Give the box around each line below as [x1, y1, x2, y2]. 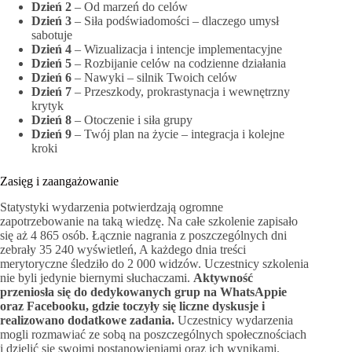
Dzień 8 [31, 113, 71, 127]
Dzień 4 [31, 42, 71, 57]
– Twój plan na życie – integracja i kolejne [71, 127, 284, 141]
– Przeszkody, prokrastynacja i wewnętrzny [71, 85, 290, 99]
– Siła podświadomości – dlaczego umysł [71, 14, 279, 28]
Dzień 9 [31, 127, 71, 141]
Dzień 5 [31, 57, 71, 71]
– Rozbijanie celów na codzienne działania [71, 57, 286, 71]
